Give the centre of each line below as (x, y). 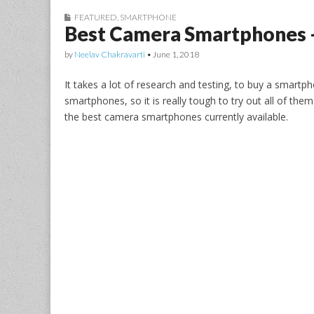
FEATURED (96, 17)
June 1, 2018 (176, 54)
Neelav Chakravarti (110, 54)
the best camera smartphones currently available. (176, 116)
